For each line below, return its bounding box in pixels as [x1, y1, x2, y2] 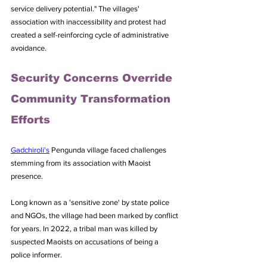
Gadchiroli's [11, 145, 49, 154]
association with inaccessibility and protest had [11, 17, 167, 26]
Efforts [11, 113, 50, 126]
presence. [11, 171, 45, 181]
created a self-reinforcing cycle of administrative [11, 30, 170, 39]
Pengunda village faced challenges [49, 145, 168, 154]
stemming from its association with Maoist [11, 158, 153, 167]
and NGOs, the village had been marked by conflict [11, 210, 180, 220]
